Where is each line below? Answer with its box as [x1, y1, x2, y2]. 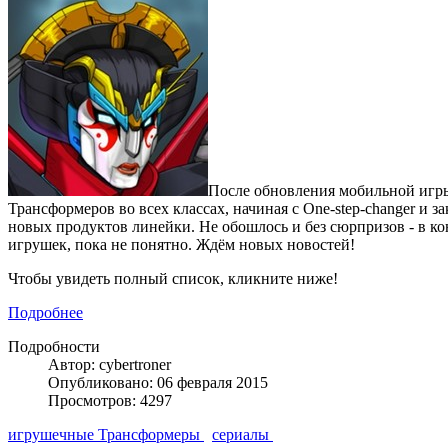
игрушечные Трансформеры [8, 426, 204, 444]
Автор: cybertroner [48, 356, 171, 374]
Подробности [8, 338, 100, 356]
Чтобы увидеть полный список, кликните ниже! [8, 270, 338, 288]
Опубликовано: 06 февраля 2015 [48, 374, 268, 392]
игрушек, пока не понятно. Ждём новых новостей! [8, 236, 355, 254]
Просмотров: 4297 [48, 392, 172, 410]
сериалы [212, 426, 273, 444]
